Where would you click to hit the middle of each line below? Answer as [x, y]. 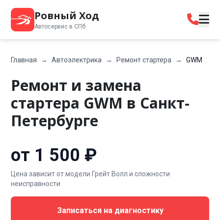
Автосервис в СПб [60, 27]
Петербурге [55, 121]
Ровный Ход [67, 15]
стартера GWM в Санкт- [100, 103]
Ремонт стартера [144, 60]
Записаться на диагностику [110, 210]
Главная [24, 60]
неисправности [36, 184]
